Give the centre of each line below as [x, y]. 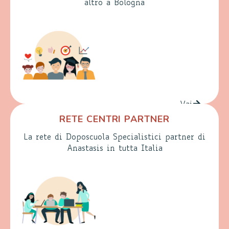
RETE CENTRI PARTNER [114, 119]
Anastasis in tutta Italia [114, 149]
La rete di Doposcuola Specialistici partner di [114, 138]
